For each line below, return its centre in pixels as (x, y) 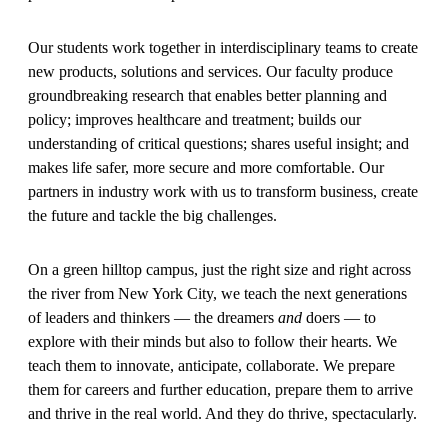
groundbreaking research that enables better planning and (207, 95)
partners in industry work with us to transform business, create (223, 191)
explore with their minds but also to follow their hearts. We (212, 341)
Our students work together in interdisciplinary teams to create (223, 47)
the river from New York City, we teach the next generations (217, 293)
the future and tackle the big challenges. (152, 215)
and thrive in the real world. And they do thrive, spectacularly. (222, 413)
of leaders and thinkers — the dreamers (153, 317)
